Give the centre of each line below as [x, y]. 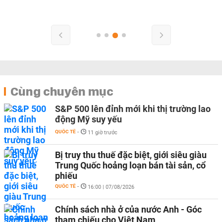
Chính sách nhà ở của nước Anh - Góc [128, 209]
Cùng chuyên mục [62, 91]
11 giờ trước [103, 132]
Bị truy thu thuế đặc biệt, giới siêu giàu [131, 155]
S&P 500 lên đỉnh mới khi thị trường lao [133, 109]
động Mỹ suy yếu [88, 119]
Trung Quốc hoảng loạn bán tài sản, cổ [130, 165]
